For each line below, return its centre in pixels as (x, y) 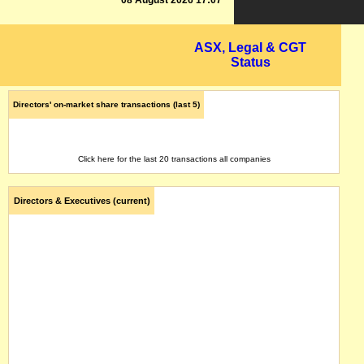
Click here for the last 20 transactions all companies (174, 158)
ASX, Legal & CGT (251, 48)
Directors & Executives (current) (82, 201)
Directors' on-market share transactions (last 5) (106, 104)
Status (250, 62)
